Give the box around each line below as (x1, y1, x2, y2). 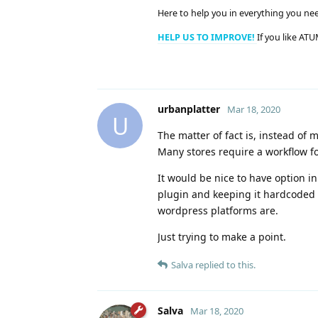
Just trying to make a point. (158, 230, 286, 244)
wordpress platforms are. (158, 204, 278, 218)
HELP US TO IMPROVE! (158, 31, 257, 43)
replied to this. (193, 258, 256, 272)
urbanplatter (158, 102, 220, 116)
